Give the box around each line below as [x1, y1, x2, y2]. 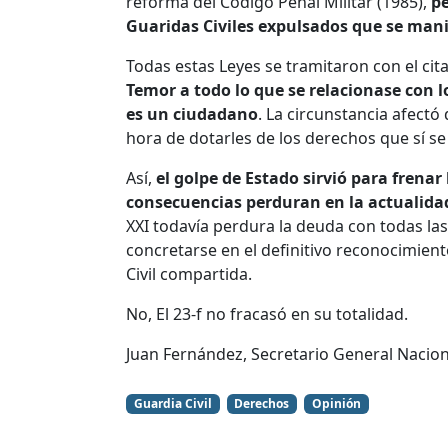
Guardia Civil [133, 394, 212, 412]
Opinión [311, 394, 361, 412]
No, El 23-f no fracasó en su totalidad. [126, 302, 408, 325]
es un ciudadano [126, 102, 258, 125]
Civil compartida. [126, 262, 252, 285]
